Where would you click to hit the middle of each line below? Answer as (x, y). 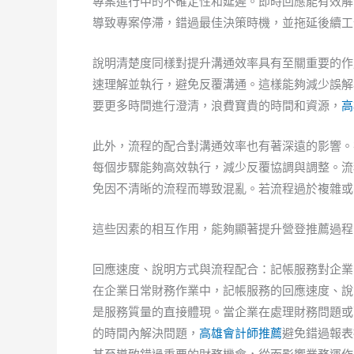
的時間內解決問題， (146, 333)
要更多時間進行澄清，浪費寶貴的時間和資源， (217, 105)
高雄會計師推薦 (241, 333)
